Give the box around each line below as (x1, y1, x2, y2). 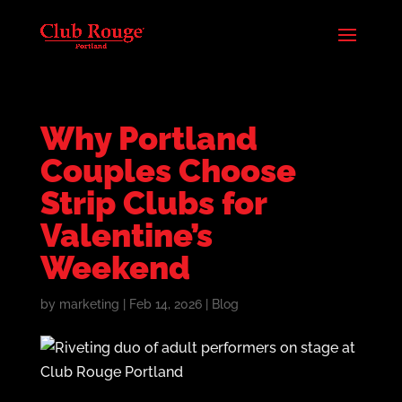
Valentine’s (39, 216, 213, 254)
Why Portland (39, 119, 258, 157)
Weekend (39, 249, 190, 286)
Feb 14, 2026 (128, 297, 202, 311)
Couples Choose (39, 152, 296, 189)
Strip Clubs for (39, 184, 267, 222)
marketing (58, 297, 119, 311)
